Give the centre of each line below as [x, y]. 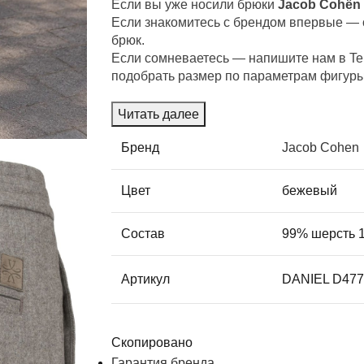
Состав [143, 233]
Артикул [146, 279]
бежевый [310, 190]
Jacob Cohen [321, 147]
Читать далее [159, 114]
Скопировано [152, 342]
